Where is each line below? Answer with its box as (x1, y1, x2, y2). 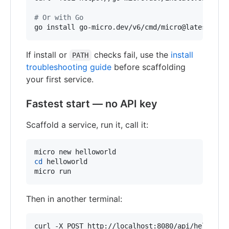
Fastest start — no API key (26, 98, 157, 110)
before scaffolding (111, 62, 186, 72)
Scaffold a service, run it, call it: (26, 120, 148, 130)
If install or (26, 50, 70, 60)
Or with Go (38, 13, 83, 21)
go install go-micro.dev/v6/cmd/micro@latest (34, 23, 210, 31)
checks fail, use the (91, 50, 171, 60)
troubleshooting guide (26, 62, 111, 72)
